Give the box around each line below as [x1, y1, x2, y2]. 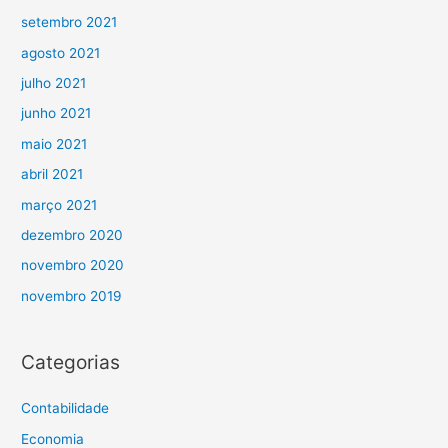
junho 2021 [21, 105, 92, 122]
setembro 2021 [21, 14, 118, 31]
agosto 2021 [21, 44, 101, 61]
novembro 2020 [21, 257, 125, 274]
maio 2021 [21, 135, 88, 152]
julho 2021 [21, 74, 87, 91]
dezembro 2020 [21, 226, 124, 243]
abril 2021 [21, 166, 84, 183]
